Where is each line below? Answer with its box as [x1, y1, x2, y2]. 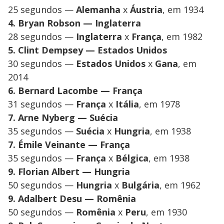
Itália [115, 97, 139, 110]
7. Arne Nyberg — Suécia [8, 111, 118, 123]
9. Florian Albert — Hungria [8, 165, 130, 177]
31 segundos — [8, 97, 76, 110]
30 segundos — [8, 57, 76, 69]
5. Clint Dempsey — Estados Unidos [8, 43, 167, 56]
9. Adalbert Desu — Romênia [8, 192, 136, 204]
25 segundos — [8, 3, 76, 15]
